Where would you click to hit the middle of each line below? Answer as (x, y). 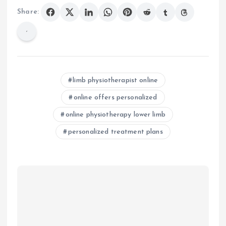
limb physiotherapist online (116, 80)
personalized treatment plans (115, 132)
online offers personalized (115, 97)
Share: (28, 12)
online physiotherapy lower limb (115, 115)
